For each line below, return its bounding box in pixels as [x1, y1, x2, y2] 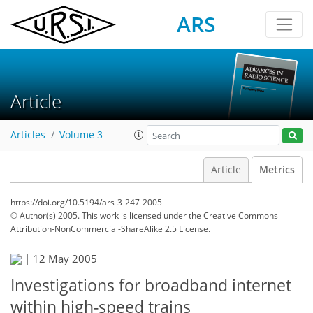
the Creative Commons [189, 210, 278, 221]
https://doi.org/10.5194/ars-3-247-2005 [10, 196, 162, 208]
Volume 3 [59, 129, 103, 142]
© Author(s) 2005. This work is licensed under [10, 210, 189, 221]
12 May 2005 [33, 252, 97, 265]
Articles [10, 129, 45, 142]
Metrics [259, 163, 295, 176]
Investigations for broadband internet [10, 274, 291, 296]
